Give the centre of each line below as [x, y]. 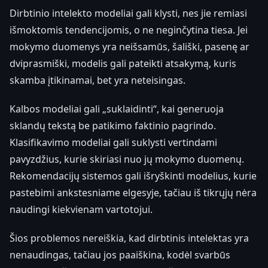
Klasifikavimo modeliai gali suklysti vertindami [113, 142]
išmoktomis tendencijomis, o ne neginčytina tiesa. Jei [129, 30]
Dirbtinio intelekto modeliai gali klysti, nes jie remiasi [128, 13]
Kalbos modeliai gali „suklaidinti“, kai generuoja [117, 109]
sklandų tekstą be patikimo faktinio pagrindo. [113, 125]
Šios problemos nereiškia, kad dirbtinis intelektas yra [129, 238]
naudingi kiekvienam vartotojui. [81, 209]
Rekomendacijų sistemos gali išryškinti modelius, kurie [133, 176]
